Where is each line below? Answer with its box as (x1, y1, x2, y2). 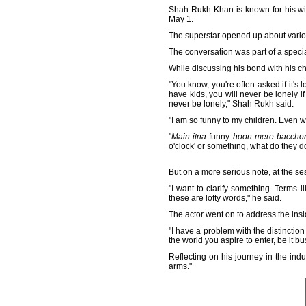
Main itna (171, 132, 207, 141)
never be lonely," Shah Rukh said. (169, 99, 294, 109)
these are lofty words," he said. (169, 193, 281, 203)
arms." (169, 262, 192, 271)
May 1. (169, 14, 193, 24)
